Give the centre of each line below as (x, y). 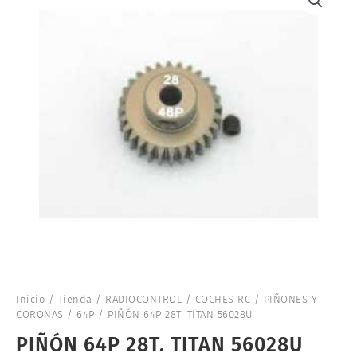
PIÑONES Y (290, 300)
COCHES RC (222, 300)
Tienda (75, 300)
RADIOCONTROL (143, 300)
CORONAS (40, 315)
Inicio (30, 300)
